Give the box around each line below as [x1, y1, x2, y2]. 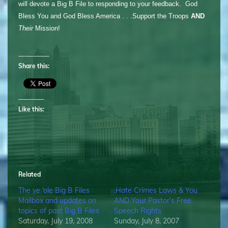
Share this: [18, 62, 49, 70]
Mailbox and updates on [18, 195, 96, 205]
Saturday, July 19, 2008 [18, 216, 93, 225]
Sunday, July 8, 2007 [114, 216, 179, 225]
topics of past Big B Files [18, 206, 99, 215]
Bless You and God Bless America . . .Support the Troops [18, 12, 191, 20]
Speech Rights [114, 206, 161, 215]
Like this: [18, 105, 44, 113]
